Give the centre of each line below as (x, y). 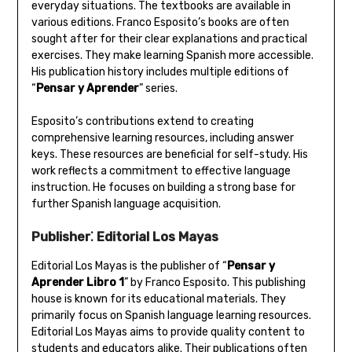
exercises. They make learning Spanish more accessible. (172, 56)
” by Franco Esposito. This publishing (214, 283)
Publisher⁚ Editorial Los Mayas (125, 237)
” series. (158, 89)
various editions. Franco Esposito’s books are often (160, 23)
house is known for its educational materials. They (158, 299)
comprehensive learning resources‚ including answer (162, 138)
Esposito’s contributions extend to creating (142, 122)
